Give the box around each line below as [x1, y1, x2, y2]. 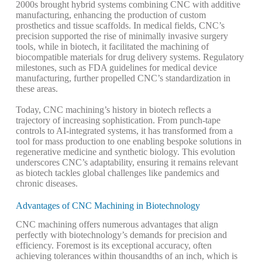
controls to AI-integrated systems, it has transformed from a [15, 125, 233, 136]
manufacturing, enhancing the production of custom [15, 9, 206, 20]
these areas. [15, 83, 58, 94]
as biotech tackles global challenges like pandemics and [15, 167, 219, 178]
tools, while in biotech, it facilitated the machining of [15, 41, 209, 51]
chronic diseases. [15, 178, 78, 188]
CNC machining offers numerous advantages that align [15, 219, 218, 230]
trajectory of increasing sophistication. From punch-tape [15, 115, 220, 125]
